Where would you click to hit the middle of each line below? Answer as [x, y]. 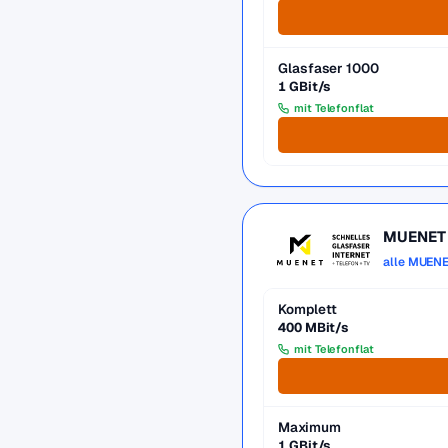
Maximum [309, 427]
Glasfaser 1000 [328, 68]
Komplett [308, 309]
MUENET [414, 236]
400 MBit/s [313, 327]
